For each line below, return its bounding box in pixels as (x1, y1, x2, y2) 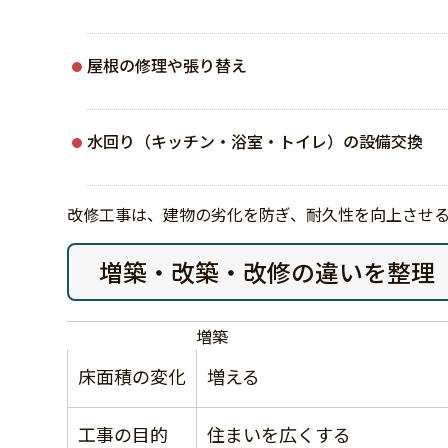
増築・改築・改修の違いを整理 (99, 253, 436, 289)
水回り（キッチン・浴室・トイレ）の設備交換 (87, 128, 424, 153)
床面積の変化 (78, 362, 187, 389)
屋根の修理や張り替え (87, 52, 248, 77)
